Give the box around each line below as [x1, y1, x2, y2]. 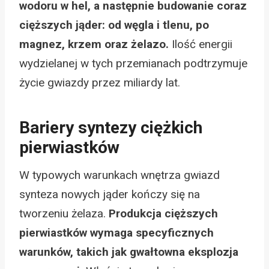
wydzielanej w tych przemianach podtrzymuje [19, 56, 247, 70]
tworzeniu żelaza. [19, 206, 109, 220]
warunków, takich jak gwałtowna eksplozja [19, 244, 238, 259]
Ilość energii [169, 37, 232, 51]
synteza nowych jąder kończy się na [19, 187, 200, 201]
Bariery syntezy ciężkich [19, 117, 202, 138]
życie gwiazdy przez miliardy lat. [19, 75, 180, 89]
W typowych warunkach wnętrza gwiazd [19, 168, 220, 182]
